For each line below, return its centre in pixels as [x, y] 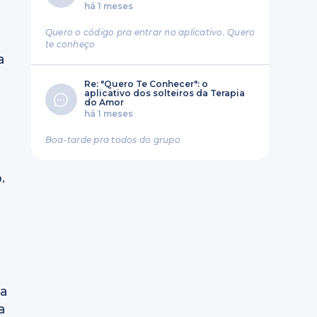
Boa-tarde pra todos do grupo [113, 140]
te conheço [70, 44]
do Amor [104, 102]
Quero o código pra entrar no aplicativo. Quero [150, 32]
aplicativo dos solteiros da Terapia [164, 93]
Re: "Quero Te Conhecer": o [146, 84]
